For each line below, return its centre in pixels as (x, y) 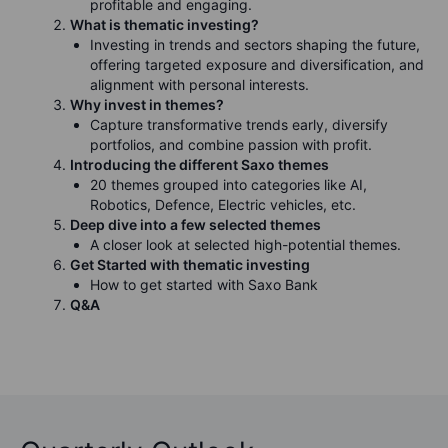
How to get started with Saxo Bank (204, 284)
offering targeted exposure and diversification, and (257, 64)
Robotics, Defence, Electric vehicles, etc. (223, 204)
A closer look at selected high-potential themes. (245, 244)
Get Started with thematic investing (190, 264)
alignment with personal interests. (199, 84)
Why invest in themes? (147, 104)
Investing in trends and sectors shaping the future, (255, 44)
